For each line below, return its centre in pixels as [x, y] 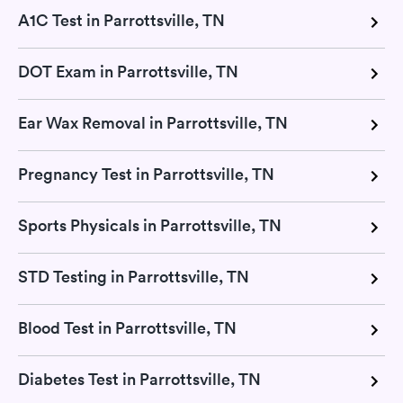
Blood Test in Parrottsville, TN [127, 328]
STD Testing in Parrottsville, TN [134, 277]
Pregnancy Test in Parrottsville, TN [146, 174]
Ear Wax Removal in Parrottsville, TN [153, 123]
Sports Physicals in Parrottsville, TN [150, 225]
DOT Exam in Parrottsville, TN [128, 72]
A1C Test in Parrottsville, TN [121, 20]
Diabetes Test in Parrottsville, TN [139, 379]
